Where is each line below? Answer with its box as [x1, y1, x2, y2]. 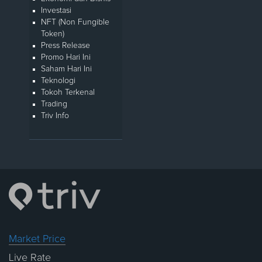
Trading [41, 100, 67, 109]
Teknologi [41, 77, 75, 85]
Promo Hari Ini [41, 53, 91, 62]
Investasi [41, 6, 71, 15]
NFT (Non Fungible [41, 18, 109, 27]
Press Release [41, 42, 90, 50]
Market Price [9, 234, 65, 245]
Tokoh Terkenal [41, 88, 95, 97]
